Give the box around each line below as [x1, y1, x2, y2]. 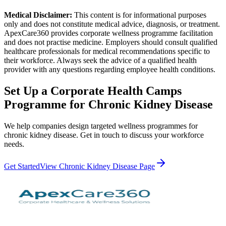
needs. [4, 140, 24, 149]
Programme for [4, 98, 88, 111]
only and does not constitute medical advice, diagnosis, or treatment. [4, 20, 220, 29]
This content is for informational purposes [72, 11, 206, 20]
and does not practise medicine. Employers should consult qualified [4, 38, 217, 47]
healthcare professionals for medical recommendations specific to [4, 47, 210, 56]
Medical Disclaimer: [4, 11, 72, 20]
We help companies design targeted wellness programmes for [4, 122, 198, 131]
